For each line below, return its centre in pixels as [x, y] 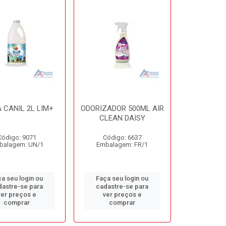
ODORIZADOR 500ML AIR [122, 108]
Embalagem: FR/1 [122, 145]
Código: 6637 [122, 137]
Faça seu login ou [122, 178]
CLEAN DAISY [122, 118]
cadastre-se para [122, 186]
